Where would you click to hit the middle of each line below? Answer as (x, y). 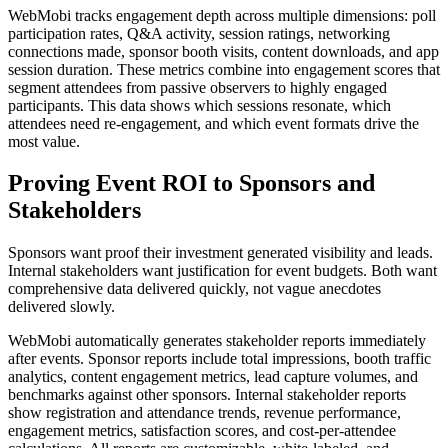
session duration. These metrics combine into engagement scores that (224, 69)
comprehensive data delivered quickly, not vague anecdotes (194, 289)
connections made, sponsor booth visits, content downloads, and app (223, 51)
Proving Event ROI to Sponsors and (191, 183)
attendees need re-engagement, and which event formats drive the (213, 123)
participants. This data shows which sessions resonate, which (199, 105)
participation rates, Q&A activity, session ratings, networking (199, 33)
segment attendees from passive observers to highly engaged (197, 87)
